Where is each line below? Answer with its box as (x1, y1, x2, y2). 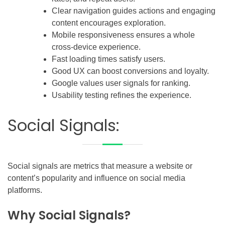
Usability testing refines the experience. (52, 90, 191, 99)
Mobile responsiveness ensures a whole (52, 30, 195, 39)
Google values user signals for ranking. (52, 78, 190, 87)
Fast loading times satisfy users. (52, 54, 165, 63)
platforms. (8, 185, 42, 194)
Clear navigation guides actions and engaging (52, 6, 215, 15)
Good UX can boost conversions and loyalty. (52, 66, 209, 75)
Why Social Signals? (8, 206, 131, 223)
